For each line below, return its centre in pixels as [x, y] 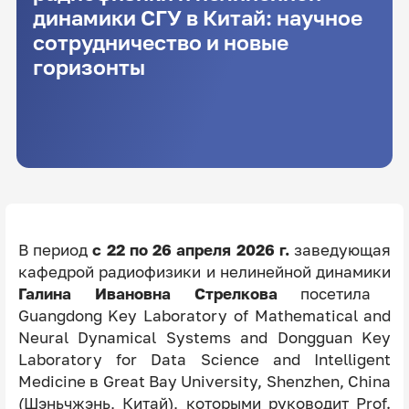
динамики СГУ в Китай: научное [197, 18]
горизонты [89, 68]
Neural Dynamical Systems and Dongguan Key [204, 337]
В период [55, 250]
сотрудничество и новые [160, 43]
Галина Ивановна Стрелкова [147, 294]
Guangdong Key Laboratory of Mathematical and [204, 315]
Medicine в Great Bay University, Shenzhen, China [204, 381]
